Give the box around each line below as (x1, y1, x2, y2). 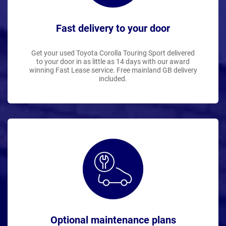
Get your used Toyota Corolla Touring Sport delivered (31, 48, 195, 57)
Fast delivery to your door (56, 22, 170, 34)
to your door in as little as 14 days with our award (36, 57, 190, 66)
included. (99, 74, 127, 83)
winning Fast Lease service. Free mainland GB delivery (29, 66, 197, 74)
